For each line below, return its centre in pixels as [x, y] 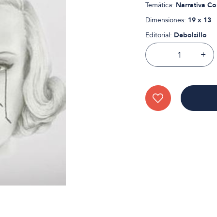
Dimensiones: [166, 20]
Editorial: [159, 35]
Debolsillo [190, 35]
